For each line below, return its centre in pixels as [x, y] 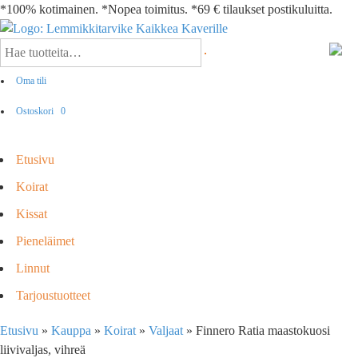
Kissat [32, 214]
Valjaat [166, 330]
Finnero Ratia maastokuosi [263, 330]
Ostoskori [36, 111]
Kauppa [71, 330]
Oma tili [31, 81]
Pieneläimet [45, 241]
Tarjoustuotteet [53, 295]
